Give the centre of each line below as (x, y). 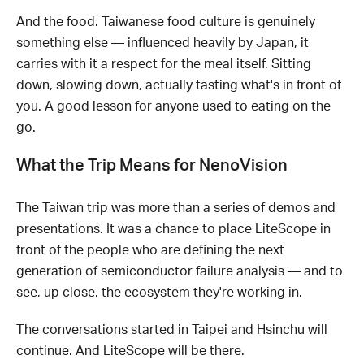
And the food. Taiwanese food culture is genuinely (166, 22)
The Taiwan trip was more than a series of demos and (176, 208)
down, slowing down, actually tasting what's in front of (179, 85)
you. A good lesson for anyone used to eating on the (173, 106)
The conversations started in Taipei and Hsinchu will (172, 329)
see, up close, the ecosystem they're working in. (159, 292)
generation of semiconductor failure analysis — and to (180, 271)
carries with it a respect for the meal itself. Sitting (164, 64)
